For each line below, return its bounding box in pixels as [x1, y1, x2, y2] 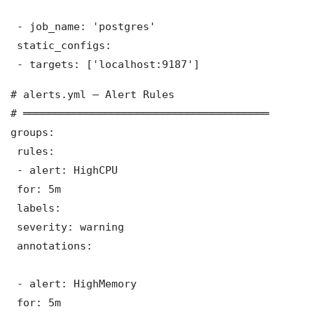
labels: [11, 201, 61, 214]
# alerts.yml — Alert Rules [11, 88, 175, 100]
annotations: [11, 239, 93, 252]
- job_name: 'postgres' [11, 20, 156, 32]
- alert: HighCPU [11, 163, 118, 176]
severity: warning [11, 220, 124, 233]
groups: [11, 125, 55, 138]
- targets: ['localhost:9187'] [11, 57, 200, 70]
